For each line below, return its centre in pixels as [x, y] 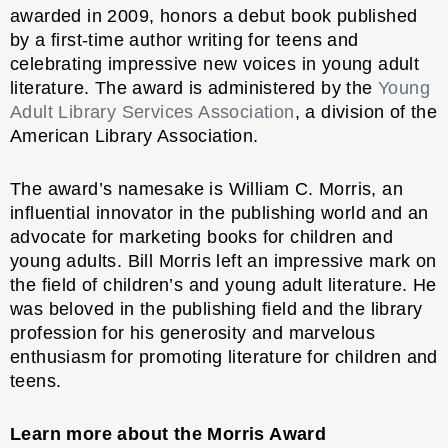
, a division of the [366, 111]
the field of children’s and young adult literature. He [223, 284]
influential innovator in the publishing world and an [219, 212]
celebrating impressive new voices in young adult [215, 63]
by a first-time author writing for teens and [184, 39]
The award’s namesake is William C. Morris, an [206, 188]
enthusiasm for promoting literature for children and [224, 356]
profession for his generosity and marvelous [193, 332]
